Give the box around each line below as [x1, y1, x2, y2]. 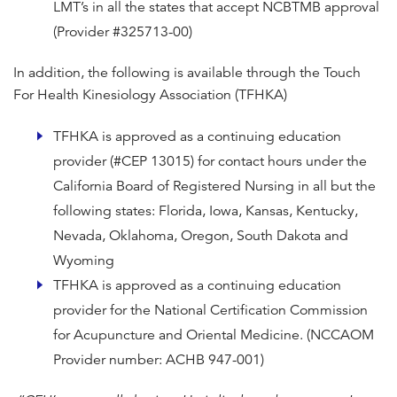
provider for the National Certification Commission [53, 301, 368, 320]
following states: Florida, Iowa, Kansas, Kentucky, [53, 202, 358, 221]
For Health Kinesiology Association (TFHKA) [13, 86, 287, 105]
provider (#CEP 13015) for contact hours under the [53, 152, 367, 171]
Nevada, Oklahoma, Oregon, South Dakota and [53, 227, 348, 245]
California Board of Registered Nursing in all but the [53, 177, 376, 196]
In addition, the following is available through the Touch [13, 64, 361, 82]
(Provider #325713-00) [53, 23, 192, 42]
